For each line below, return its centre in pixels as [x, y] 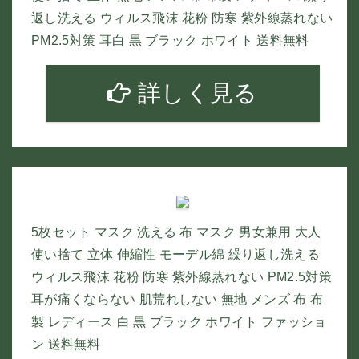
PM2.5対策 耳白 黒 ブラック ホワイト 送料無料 [170, 40]
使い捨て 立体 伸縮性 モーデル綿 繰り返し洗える [176, 254]
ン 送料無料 [66, 344]
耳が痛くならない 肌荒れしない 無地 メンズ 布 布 [177, 299]
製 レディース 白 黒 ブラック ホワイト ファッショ [179, 322]
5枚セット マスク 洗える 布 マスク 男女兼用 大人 [176, 232]
